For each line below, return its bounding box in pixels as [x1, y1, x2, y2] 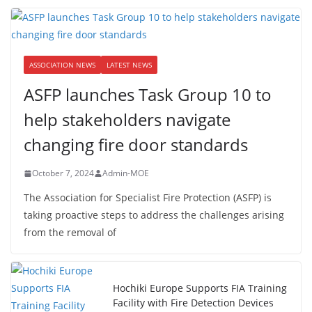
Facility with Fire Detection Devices [113, 296, 274, 309]
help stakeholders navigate [24, 108, 231, 131]
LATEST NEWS [107, 60, 152, 70]
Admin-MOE [102, 167, 149, 179]
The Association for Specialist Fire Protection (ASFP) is [24, 191, 272, 204]
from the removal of [24, 226, 116, 239]
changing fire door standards [24, 133, 248, 156]
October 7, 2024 [32, 167, 94, 179]
